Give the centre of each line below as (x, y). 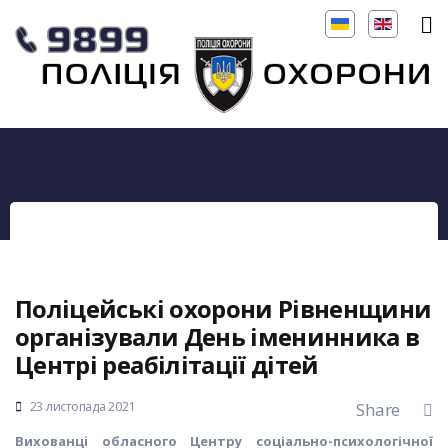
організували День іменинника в (217, 336)
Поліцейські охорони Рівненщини (223, 308)
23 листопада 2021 (82, 406)
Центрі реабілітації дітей (167, 364)
